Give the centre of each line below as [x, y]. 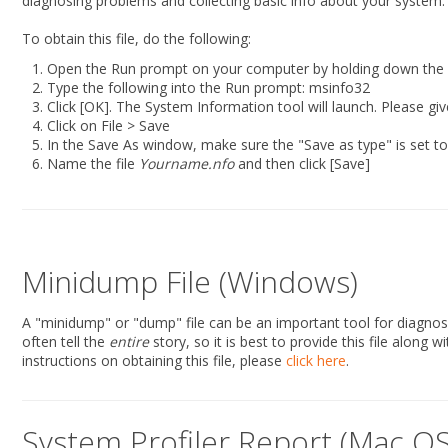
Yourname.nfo [186, 163]
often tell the [65, 341]
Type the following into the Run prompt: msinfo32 [208, 87]
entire [129, 341]
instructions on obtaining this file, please [154, 360]
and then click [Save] [302, 163]
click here [316, 360]
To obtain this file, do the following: [136, 38]
